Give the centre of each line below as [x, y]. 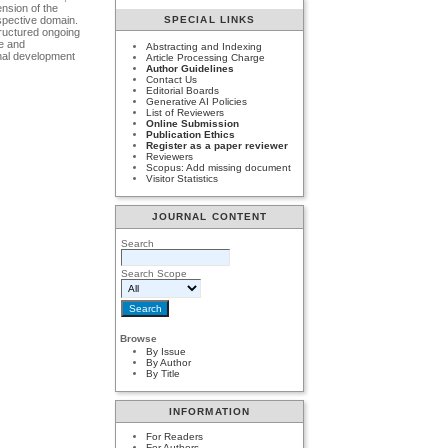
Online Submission [193, 124]
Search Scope [154, 273]
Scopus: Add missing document [219, 168]
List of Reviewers [185, 113]
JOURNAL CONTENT [209, 217]
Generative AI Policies [197, 102]
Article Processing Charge [206, 58]
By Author [169, 363]
